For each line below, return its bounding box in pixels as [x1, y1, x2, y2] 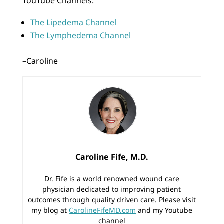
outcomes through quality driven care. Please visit [27, 194, 196, 204]
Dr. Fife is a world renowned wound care [44, 173, 179, 183]
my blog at [31, 205, 69, 215]
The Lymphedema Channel [30, 29, 131, 41]
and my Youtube [135, 205, 192, 215]
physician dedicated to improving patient [42, 184, 181, 194]
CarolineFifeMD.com [68, 205, 136, 215]
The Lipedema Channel [30, 16, 116, 28]
